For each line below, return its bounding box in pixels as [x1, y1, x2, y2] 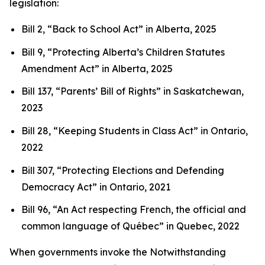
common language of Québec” [21, 220, 164, 232]
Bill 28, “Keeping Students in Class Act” [21, 124, 198, 137]
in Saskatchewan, [161, 85, 244, 98]
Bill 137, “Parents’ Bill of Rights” [21, 85, 161, 98]
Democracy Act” [21, 180, 97, 193]
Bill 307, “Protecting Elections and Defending [21, 164, 224, 176]
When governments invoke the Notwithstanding [9, 246, 226, 258]
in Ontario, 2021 [97, 180, 173, 193]
